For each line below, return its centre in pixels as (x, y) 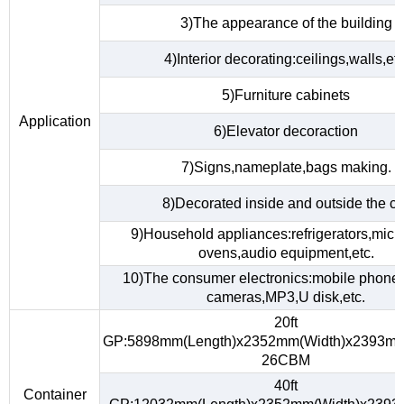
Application (55, 122)
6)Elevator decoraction (286, 132)
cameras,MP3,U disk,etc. (286, 298)
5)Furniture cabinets (286, 96)
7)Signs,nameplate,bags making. (286, 168)
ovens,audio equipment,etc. (286, 253)
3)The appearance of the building (286, 23)
